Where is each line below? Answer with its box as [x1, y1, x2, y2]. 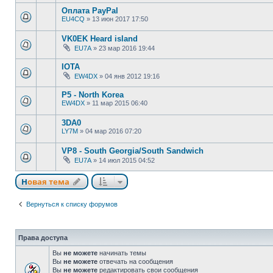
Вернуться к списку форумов [26, 200, 118, 208]
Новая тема [27, 176, 69, 187]
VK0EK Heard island [62, 34, 138, 43]
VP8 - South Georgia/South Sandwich [62, 146, 204, 155]
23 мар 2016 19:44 [99, 44, 155, 52]
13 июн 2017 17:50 [92, 15, 148, 23]
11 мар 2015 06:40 [92, 99, 147, 107]
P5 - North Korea [62, 90, 124, 99]
